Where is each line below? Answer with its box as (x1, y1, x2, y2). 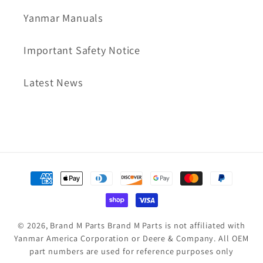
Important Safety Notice (23, 42, 140, 57)
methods (26, 183, 72, 198)
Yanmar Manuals (23, 10, 103, 25)
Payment (26, 164, 72, 180)
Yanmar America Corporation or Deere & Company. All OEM (14, 232, 249, 244)
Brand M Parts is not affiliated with (107, 219, 245, 231)
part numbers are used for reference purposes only (29, 245, 234, 257)
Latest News (23, 75, 83, 89)
